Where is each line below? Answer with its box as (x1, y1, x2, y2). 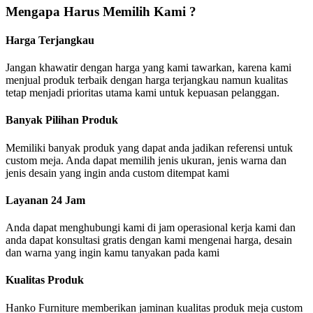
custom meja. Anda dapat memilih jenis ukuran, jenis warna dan (6, 154, 286, 166)
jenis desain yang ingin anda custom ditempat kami (6, 166, 229, 179)
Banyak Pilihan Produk (6, 114, 118, 126)
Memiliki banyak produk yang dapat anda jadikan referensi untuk (6, 141, 293, 154)
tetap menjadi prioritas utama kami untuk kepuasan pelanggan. (6, 87, 279, 99)
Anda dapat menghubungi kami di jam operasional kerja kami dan (6, 221, 296, 234)
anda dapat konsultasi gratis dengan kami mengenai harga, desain (6, 234, 292, 247)
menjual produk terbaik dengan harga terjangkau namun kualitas (6, 74, 288, 87)
